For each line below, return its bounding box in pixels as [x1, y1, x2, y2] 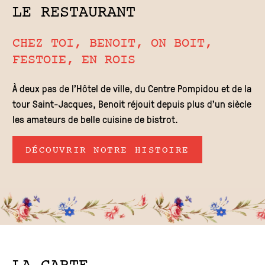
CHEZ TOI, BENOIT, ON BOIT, [12, 37, 212, 50]
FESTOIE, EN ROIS [12, 53, 135, 66]
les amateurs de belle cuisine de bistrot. [12, 112, 178, 126]
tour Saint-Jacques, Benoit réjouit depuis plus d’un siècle [12, 96, 251, 111]
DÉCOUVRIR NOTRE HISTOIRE [25, 145, 190, 155]
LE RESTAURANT [12, 5, 135, 21]
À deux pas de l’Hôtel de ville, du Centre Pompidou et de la [12, 81, 251, 95]
